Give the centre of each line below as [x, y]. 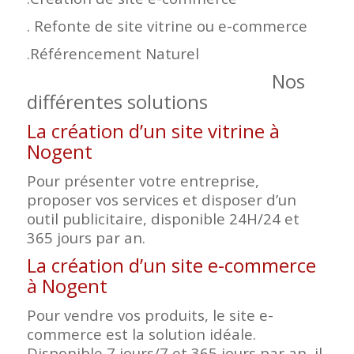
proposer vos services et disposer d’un [161, 200]
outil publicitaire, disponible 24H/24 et [163, 219]
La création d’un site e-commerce [171, 265]
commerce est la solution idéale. [141, 334]
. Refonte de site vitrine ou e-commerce [167, 25]
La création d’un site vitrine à [153, 130]
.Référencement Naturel [113, 53]
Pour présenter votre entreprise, [143, 181]
